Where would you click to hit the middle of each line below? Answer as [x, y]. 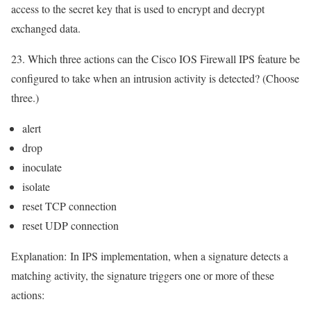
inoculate [42, 167]
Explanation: [39, 256]
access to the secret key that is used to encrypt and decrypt [138, 9]
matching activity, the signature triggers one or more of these [143, 276]
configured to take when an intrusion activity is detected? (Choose [155, 78]
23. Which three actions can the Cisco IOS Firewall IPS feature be [155, 59]
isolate [36, 187]
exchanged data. [46, 28]
